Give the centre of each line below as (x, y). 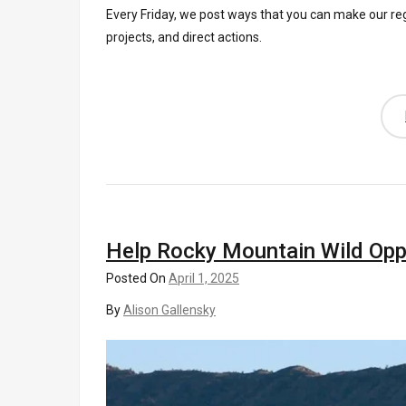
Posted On (137, 278)
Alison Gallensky (169, 309)
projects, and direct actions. (184, 37)
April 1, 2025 (204, 278)
